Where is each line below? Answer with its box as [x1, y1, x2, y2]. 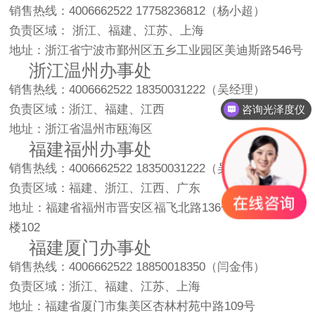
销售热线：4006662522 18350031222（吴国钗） [9, 161, 266, 175]
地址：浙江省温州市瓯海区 [9, 122, 153, 136]
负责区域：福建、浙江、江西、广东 [9, 181, 201, 195]
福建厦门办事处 [9, 237, 153, 257]
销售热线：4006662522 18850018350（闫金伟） [9, 259, 266, 274]
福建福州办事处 [9, 139, 153, 159]
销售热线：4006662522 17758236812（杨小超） [9, 4, 266, 18]
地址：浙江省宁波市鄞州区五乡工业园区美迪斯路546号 [9, 43, 304, 57]
